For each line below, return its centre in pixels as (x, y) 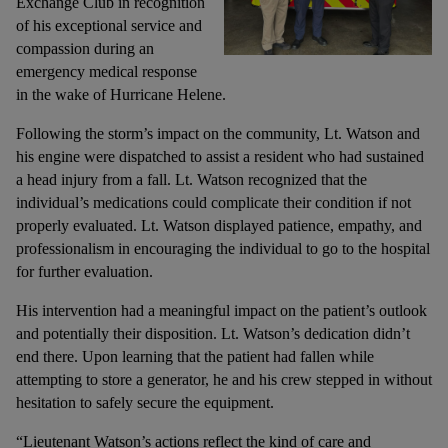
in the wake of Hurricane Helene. (121, 94)
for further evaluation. (84, 271)
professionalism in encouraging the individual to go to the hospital (223, 248)
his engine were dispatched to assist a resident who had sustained (220, 156)
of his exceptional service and (109, 25)
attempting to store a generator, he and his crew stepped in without (224, 379)
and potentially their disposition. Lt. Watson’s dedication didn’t (213, 333)
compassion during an (85, 48)
